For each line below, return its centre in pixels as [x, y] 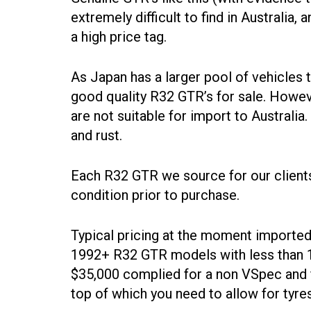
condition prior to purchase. [155, 195]
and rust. [96, 135]
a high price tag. [119, 36]
